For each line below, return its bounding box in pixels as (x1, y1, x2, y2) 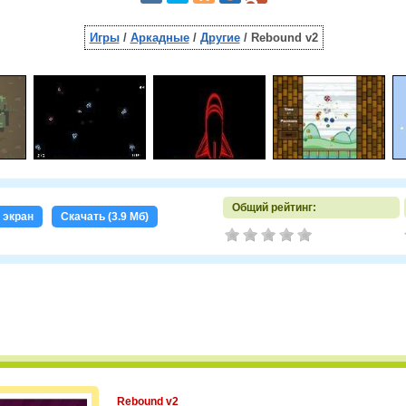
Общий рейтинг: (231, 201, 316, 214)
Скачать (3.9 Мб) (60, 210, 149, 223)
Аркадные (130, 31, 189, 44)
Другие (199, 31, 240, 44)
